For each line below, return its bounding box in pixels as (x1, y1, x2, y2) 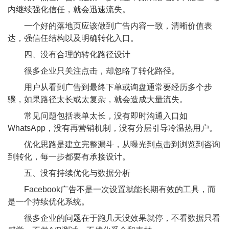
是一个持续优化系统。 (8, 197, 89, 207)
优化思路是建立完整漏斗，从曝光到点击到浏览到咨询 (8, 140, 220, 149)
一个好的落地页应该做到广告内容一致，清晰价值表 (8, 21, 212, 31)
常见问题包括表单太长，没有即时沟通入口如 (8, 111, 188, 121)
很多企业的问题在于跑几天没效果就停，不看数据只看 (8, 214, 220, 223)
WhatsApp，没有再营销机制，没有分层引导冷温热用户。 (8, 124, 217, 133)
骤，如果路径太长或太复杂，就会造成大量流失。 (8, 95, 188, 104)
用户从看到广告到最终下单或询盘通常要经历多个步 (8, 83, 212, 92)
